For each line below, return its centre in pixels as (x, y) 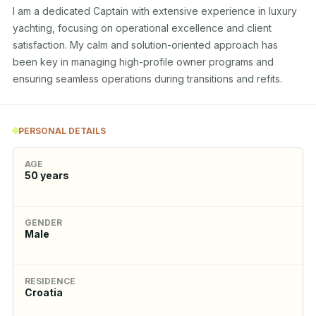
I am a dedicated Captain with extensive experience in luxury (155, 11)
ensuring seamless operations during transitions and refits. (147, 79)
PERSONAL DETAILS (62, 130)
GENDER (43, 222)
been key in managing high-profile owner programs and (143, 62)
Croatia (44, 292)
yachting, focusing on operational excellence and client (142, 28)
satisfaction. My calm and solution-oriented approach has (145, 45)
